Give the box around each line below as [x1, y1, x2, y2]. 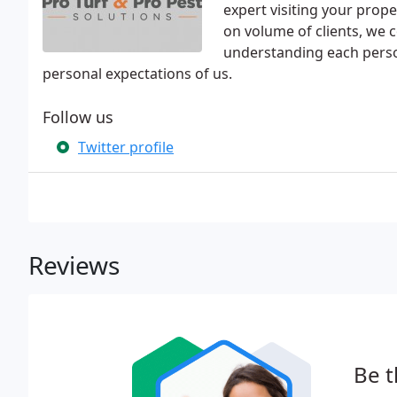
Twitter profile [78, 137, 174, 157]
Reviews [28, 248, 120, 282]
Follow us [43, 106, 113, 128]
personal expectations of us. [43, 64, 232, 83]
